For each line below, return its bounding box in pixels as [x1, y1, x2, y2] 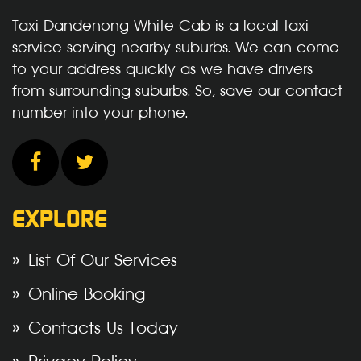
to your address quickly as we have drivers [12, 60, 313, 78]
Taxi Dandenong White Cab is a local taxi [12, 17, 309, 35]
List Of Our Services [28, 251, 177, 271]
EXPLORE [12, 208, 107, 233]
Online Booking [28, 284, 146, 305]
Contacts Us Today [28, 318, 178, 338]
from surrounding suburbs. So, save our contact [12, 82, 342, 100]
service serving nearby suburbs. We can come [12, 39, 339, 56]
